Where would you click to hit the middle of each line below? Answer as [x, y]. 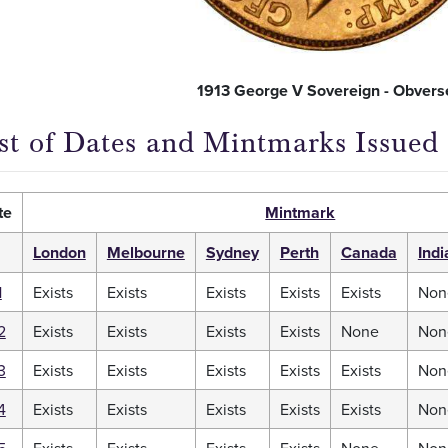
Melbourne [145, 252]
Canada [368, 252]
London [59, 252]
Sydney [232, 252]
